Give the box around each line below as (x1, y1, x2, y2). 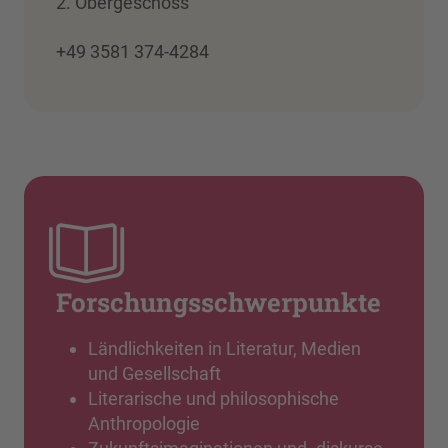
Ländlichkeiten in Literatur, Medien (88, 337, 361, 359)
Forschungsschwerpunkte (56, 284, 381, 319)
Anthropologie (88, 412, 200, 434)
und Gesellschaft (88, 362, 221, 384)
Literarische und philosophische (88, 387, 339, 409)
